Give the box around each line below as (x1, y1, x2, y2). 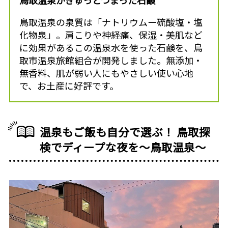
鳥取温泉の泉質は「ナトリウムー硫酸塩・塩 (19, 15, 203, 28)
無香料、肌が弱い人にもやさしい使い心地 (19, 66, 193, 79)
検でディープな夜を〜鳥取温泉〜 (40, 138, 207, 155)
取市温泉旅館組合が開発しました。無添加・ (19, 53, 203, 67)
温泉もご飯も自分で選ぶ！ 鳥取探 (40, 123, 211, 139)
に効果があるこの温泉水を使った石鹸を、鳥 (19, 40, 203, 54)
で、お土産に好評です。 (19, 78, 119, 92)
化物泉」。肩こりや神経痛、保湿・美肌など (19, 27, 203, 41)
